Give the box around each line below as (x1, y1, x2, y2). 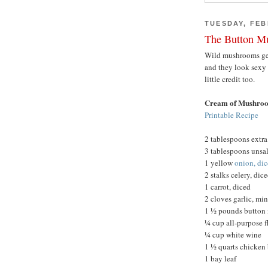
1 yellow (205, 157, 234, 169)
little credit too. (205, 74, 255, 85)
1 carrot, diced (205, 181, 251, 193)
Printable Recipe (205, 109, 258, 121)
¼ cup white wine (205, 229, 261, 240)
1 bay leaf (205, 253, 236, 264)
